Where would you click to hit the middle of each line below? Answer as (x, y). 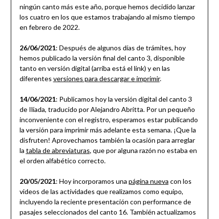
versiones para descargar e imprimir (106, 79)
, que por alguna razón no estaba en (143, 151)
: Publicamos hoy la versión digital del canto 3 (124, 99)
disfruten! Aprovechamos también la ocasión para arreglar (107, 140)
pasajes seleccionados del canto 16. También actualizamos (108, 212)
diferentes (36, 79)
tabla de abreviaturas (58, 151)
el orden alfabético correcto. (62, 161)
